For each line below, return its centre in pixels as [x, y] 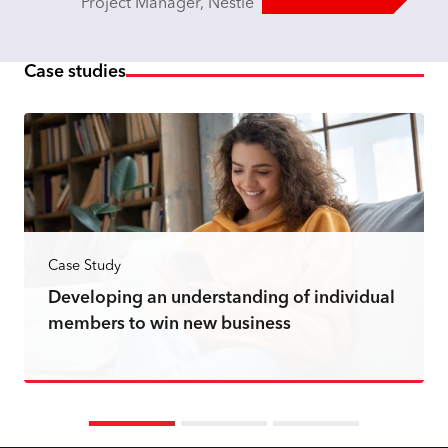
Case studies [75, 73]
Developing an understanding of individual [221, 298]
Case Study [84, 266]
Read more [84, 405]
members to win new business [169, 324]
